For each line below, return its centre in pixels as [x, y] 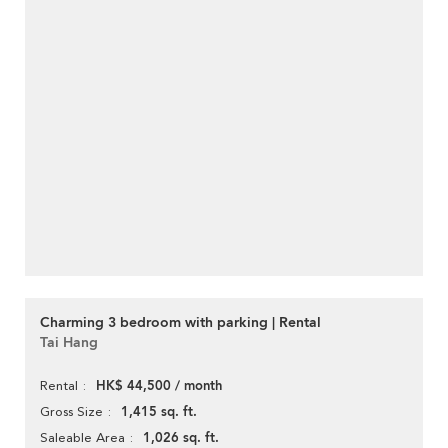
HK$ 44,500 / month [159, 386]
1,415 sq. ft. [159, 412]
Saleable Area [82, 438]
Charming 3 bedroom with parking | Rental [180, 323]
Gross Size [71, 412]
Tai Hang [69, 343]
